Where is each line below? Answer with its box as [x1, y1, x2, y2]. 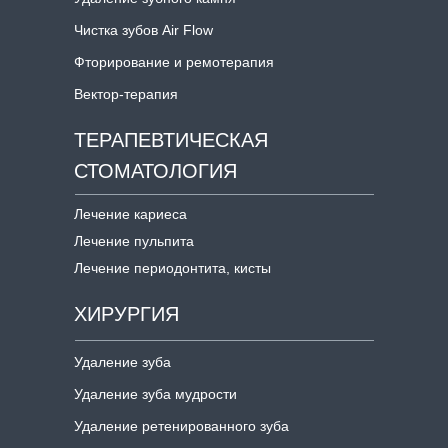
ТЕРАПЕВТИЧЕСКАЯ [74, 129, 268, 152]
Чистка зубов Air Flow [74, 21, 213, 38]
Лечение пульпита [74, 232, 194, 249]
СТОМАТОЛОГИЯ [74, 160, 237, 183]
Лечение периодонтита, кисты [74, 259, 271, 276]
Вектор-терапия [74, 85, 178, 102]
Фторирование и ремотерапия [74, 53, 274, 70]
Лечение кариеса [74, 205, 187, 222]
